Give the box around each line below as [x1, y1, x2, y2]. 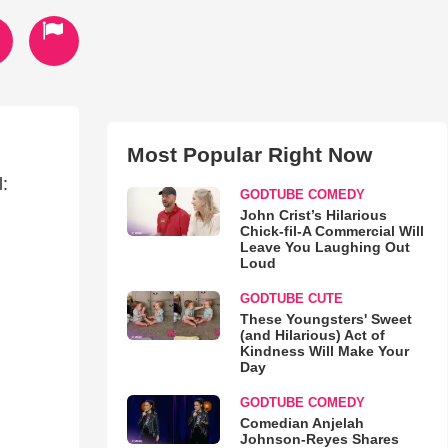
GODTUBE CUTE [239, 291, 343, 306]
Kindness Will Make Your [239, 343, 409, 359]
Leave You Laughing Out [239, 239, 410, 255]
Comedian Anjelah [239, 415, 364, 431]
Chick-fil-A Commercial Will [239, 223, 424, 239]
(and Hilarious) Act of [239, 327, 385, 343]
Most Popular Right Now [126, 143, 372, 166]
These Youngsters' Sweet [239, 311, 412, 327]
